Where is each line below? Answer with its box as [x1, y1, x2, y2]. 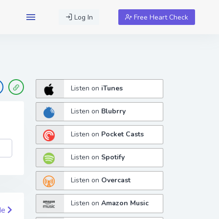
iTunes [101, 84, 123, 93]
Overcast [101, 175, 131, 185]
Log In [72, 12, 93, 22]
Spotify [101, 153, 125, 162]
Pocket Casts [101, 130, 144, 139]
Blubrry [101, 107, 126, 116]
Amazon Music [101, 198, 149, 208]
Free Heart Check [132, 12, 189, 22]
